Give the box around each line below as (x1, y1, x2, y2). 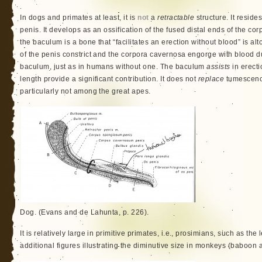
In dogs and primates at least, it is (20, 13, 138, 22)
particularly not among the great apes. (20, 87, 151, 95)
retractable (157, 13, 195, 22)
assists (206, 63, 230, 71)
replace (198, 75, 225, 83)
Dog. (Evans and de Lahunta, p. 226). (20, 208, 149, 216)
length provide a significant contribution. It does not (20, 75, 198, 83)
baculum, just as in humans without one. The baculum (20, 63, 207, 71)
